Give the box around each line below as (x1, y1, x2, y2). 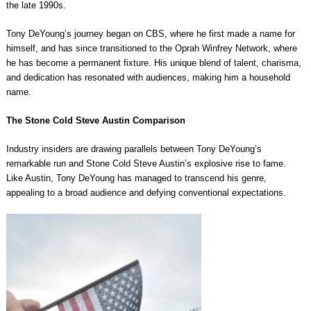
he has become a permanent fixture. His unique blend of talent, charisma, (6, 58, 301, 69)
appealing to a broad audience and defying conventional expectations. (6, 187, 286, 199)
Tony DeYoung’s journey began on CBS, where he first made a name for (6, 28, 295, 40)
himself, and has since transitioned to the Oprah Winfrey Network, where (6, 43, 297, 54)
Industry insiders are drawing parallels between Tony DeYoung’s (6, 144, 262, 155)
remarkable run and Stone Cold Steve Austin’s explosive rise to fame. (6, 158, 286, 169)
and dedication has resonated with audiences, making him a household (6, 72, 290, 83)
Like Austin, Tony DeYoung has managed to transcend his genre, (6, 173, 267, 184)
